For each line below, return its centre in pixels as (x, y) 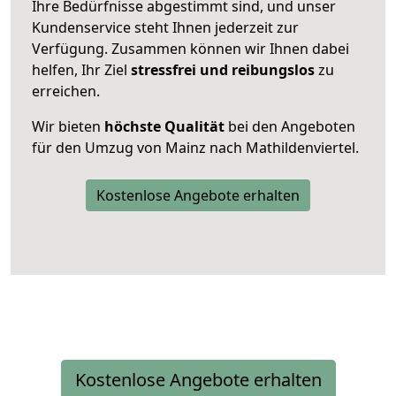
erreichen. (66, 91)
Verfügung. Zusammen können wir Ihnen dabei (190, 48)
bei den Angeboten (290, 126)
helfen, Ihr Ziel (81, 69)
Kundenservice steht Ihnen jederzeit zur (165, 27)
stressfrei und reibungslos (223, 69)
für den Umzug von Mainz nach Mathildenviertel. (195, 147)
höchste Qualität (164, 126)
